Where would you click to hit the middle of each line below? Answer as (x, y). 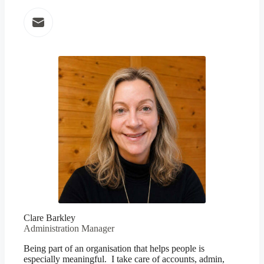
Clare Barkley (49, 218)
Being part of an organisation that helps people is (114, 248)
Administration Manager (69, 228)
